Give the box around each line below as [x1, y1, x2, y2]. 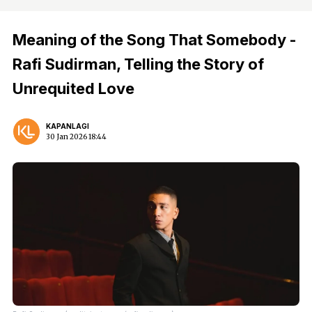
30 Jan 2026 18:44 [46, 132, 107, 141]
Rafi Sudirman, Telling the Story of [13, 55, 264, 73]
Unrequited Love [13, 79, 134, 97]
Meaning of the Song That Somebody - [13, 31, 297, 49]
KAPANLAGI [46, 122, 89, 130]
